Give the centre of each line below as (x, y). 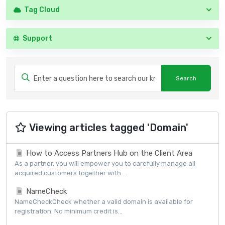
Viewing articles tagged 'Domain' (108, 128)
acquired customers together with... (70, 173)
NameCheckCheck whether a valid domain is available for (104, 202)
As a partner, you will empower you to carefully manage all (105, 164)
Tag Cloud (40, 10)
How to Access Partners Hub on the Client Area (108, 153)
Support (36, 38)
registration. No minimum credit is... (69, 211)
